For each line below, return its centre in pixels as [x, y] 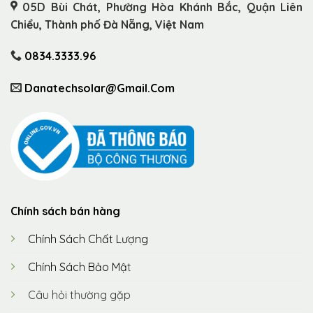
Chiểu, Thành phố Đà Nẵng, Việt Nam [107, 24]
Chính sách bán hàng [65, 211]
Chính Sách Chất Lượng [88, 239]
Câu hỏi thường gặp [79, 294]
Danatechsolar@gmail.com [100, 88]
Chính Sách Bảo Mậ [78, 267]
